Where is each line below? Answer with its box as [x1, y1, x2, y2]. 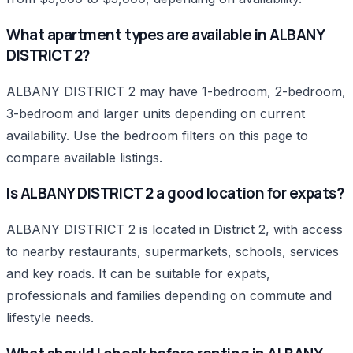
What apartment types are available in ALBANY [6, 24, 325, 45]
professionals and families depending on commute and [6, 287, 332, 303]
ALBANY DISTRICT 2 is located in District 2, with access [6, 221, 343, 237]
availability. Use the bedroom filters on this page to [6, 127, 308, 143]
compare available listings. [6, 149, 162, 165]
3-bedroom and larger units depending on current [6, 105, 305, 121]
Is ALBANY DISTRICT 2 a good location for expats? [6, 183, 344, 204]
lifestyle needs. [6, 309, 94, 325]
